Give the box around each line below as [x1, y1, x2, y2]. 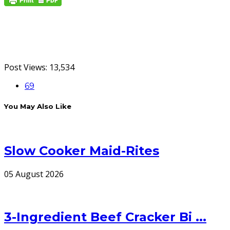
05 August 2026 [4, 168, 64, 180]
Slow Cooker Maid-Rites [4, 143, 159, 159]
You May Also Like [4, 102, 71, 111]
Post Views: [4, 61, 47, 73]
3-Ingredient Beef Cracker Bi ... [4, 209, 206, 224]
